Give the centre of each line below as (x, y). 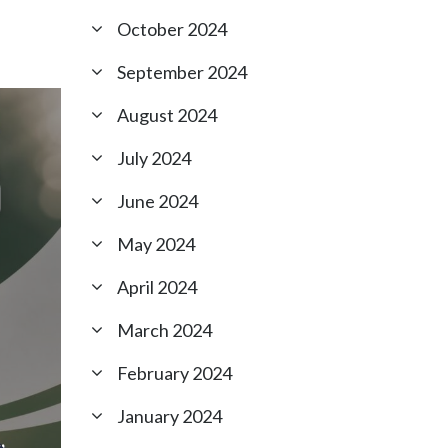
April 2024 (157, 287)
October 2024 (172, 29)
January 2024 (169, 416)
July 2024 (154, 158)
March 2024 (164, 330)
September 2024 (182, 72)
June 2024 (157, 201)
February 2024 (174, 373)
